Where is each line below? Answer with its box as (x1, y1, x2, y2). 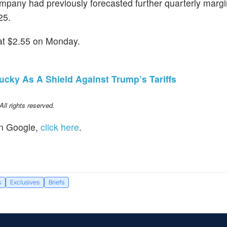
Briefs (49, 178, 64, 187)
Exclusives (10, 178, 40, 187)
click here (41, 121, 79, 134)
